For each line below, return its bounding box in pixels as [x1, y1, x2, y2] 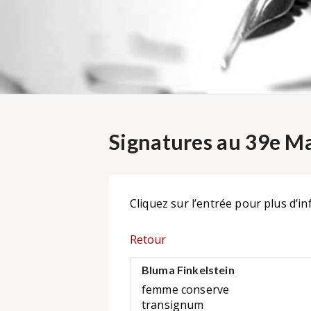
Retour [130, 231, 166, 247]
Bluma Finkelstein [142, 263, 235, 277]
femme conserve [142, 282, 230, 298]
